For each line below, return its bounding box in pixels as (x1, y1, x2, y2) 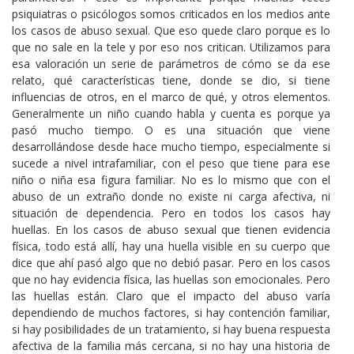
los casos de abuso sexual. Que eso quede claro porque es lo (12, 22, 330, 38)
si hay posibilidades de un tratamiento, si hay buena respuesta (12, 321, 330, 337)
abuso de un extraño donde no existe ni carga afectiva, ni (12, 188, 330, 204)
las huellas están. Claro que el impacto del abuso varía (12, 288, 330, 303)
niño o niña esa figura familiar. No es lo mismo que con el (12, 171, 330, 187)
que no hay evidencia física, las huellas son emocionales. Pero (12, 271, 330, 287)
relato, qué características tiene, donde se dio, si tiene (12, 72, 330, 88)
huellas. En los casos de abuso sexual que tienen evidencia (12, 221, 330, 237)
